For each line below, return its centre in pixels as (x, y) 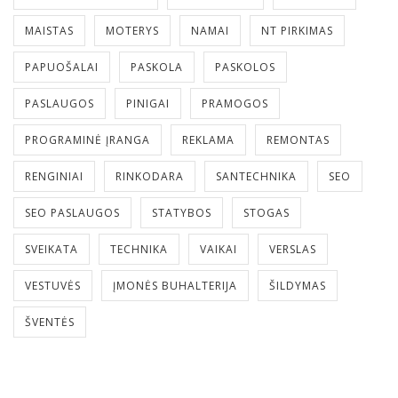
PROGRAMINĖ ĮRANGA (88, 140)
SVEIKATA (52, 249)
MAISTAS (49, 31)
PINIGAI (148, 103)
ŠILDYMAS (298, 286)
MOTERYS (132, 31)
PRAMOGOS (235, 103)
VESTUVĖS (53, 286)
